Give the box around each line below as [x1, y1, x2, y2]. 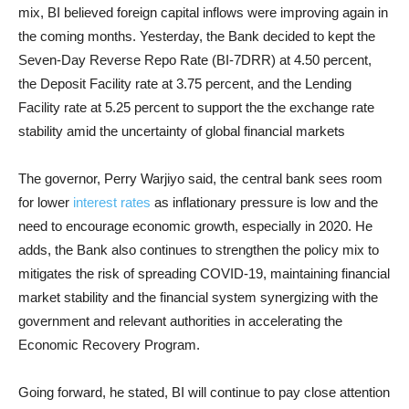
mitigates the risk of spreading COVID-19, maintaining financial [18, 266, 390, 281]
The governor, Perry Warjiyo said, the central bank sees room [18, 171, 383, 186]
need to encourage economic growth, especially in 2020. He [18, 218, 372, 234]
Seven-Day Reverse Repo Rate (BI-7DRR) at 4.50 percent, [18, 52, 372, 68]
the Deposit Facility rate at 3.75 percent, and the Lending [18, 76, 351, 91]
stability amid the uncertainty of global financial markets [18, 123, 345, 139]
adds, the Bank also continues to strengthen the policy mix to [18, 242, 379, 257]
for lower [18, 194, 73, 210]
